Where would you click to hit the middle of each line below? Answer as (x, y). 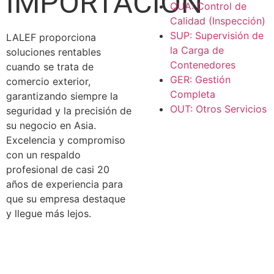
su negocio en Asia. (51, 125)
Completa (193, 94)
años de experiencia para (65, 184)
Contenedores (203, 65)
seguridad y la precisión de (69, 110)
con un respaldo (43, 154)
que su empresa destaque (66, 198)
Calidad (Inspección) (218, 20)
